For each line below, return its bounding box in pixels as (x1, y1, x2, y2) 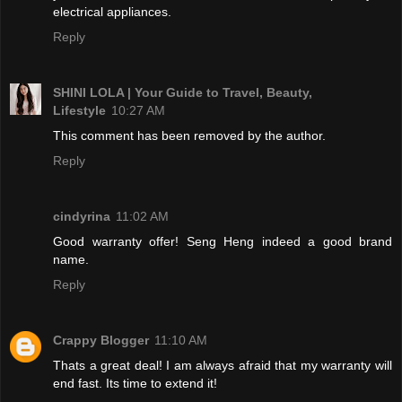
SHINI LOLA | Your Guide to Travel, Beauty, (53, 84, 312, 100)
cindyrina (53, 208, 110, 223)
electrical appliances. (53, 4, 171, 19)
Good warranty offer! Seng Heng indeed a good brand (53, 233, 392, 249)
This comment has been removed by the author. (53, 127, 326, 143)
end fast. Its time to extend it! (53, 375, 217, 390)
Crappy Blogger (53, 332, 149, 347)
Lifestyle (53, 102, 106, 118)
